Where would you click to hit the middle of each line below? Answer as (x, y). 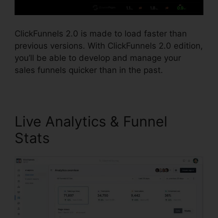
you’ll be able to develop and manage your (98, 58)
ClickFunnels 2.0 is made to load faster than (101, 33)
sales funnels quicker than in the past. (89, 70)
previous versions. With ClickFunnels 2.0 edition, (109, 45)
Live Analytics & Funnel (91, 121)
